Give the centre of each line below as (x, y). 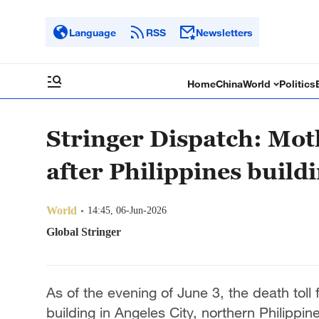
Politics (298, 84)
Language (93, 32)
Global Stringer (84, 232)
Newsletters (224, 32)
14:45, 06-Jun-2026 (127, 210)
